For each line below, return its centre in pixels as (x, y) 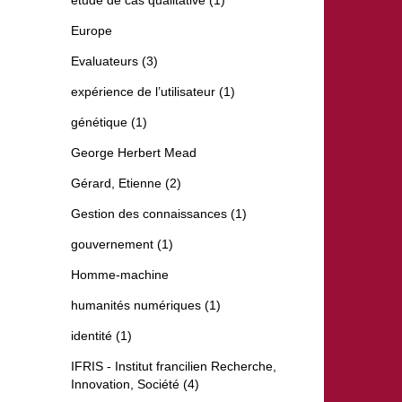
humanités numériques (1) (146, 306)
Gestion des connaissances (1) (159, 214)
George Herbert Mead (134, 153)
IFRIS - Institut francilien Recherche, (174, 367)
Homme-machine (120, 275)
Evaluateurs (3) (114, 61)
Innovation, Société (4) (135, 385)
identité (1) (101, 336)
